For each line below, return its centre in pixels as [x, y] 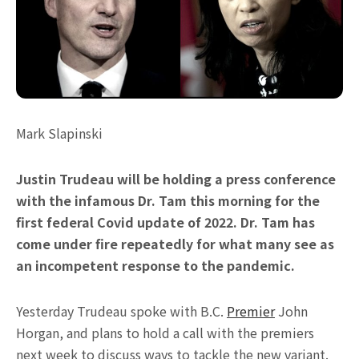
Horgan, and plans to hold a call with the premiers [165, 333]
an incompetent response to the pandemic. [155, 265]
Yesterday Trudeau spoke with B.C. [121, 311]
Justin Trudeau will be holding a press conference [176, 179]
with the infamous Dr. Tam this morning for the [168, 200]
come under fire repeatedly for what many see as [175, 244]
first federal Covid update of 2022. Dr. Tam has [165, 222]
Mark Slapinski [59, 133]
